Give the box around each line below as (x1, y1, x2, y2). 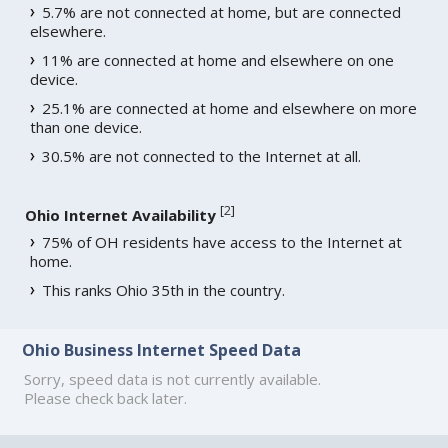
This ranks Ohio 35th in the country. (42, 279, 286, 300)
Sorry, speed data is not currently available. (24, 369, 322, 390)
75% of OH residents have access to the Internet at (42, 231, 403, 252)
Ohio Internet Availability (25, 204, 217, 225)
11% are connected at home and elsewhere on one (42, 49, 395, 70)
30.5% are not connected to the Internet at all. (42, 145, 362, 166)
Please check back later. (24, 388, 188, 409)
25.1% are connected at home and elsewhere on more (42, 97, 418, 118)
